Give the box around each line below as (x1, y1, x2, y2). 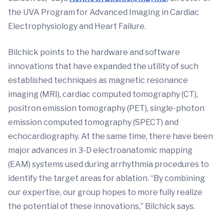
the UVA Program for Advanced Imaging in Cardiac (8, 7, 199, 17)
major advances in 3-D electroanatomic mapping (8, 145, 192, 155)
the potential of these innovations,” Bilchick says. (8, 201, 195, 211)
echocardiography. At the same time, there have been (8, 131, 213, 141)
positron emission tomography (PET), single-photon (8, 103, 204, 113)
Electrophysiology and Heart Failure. (8, 21, 146, 31)
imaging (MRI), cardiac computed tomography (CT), (8, 89, 198, 99)
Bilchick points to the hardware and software (8, 47, 180, 57)
